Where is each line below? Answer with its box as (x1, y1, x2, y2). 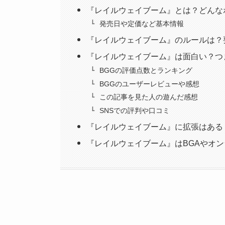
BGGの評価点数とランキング (99, 66, 192, 75)
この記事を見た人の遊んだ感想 (99, 93, 198, 101)
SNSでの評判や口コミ (99, 106, 170, 115)
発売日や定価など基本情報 (99, 20, 184, 28)
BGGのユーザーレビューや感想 (99, 79, 199, 88)
